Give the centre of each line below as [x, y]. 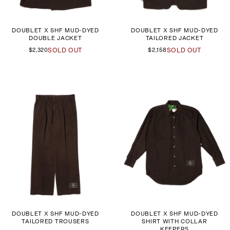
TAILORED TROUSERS [55, 221]
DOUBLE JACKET [55, 38]
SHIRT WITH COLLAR [175, 221]
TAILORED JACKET [175, 38]
